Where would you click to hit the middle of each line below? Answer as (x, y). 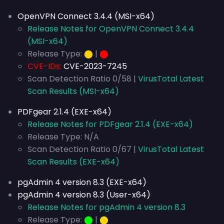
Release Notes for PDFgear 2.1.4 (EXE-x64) (110, 124)
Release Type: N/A (63, 137)
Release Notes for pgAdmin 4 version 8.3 (106, 207)
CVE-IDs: (44, 66)
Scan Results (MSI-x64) (73, 91)
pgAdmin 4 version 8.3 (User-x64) (84, 195)
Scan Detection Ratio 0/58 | (83, 79)
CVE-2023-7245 (95, 66)
